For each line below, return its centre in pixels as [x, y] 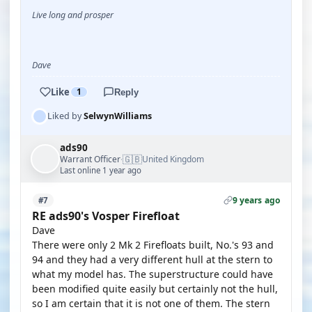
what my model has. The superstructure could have [153, 274]
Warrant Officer [90, 159]
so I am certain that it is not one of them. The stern [151, 303]
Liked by [65, 116]
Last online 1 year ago [101, 170]
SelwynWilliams [118, 116]
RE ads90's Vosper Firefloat [106, 216]
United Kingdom [173, 159]
